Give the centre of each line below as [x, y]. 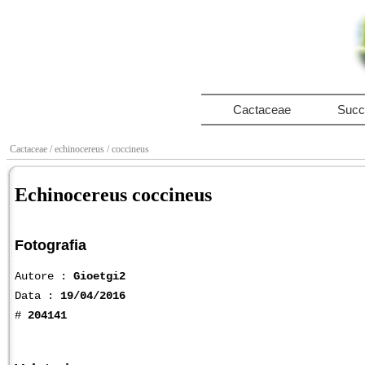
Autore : [44, 276]
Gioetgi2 [99, 276]
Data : [37, 295]
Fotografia [51, 245]
